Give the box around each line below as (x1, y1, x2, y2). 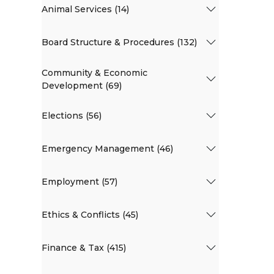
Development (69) (42, 80, 122, 91)
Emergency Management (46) (42, 143, 173, 155)
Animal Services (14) (42, 4, 129, 15)
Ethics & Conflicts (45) (42, 209, 138, 221)
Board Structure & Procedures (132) (42, 37, 197, 48)
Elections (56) (42, 110, 102, 122)
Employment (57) (42, 176, 117, 188)
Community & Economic (42, 67, 147, 78)
